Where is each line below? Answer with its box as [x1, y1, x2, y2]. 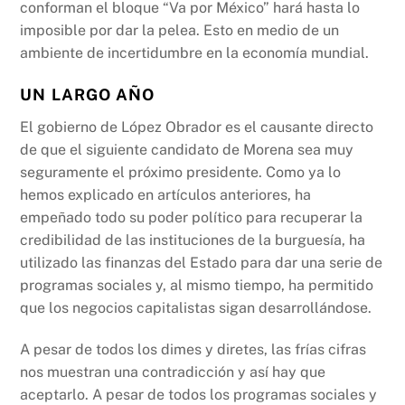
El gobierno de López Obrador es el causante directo [20, 118, 374, 137]
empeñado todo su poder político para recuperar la [20, 209, 363, 227]
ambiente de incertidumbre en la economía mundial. [20, 43, 370, 61]
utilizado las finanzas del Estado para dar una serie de [20, 254, 383, 272]
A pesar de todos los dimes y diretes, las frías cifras [20, 341, 367, 359]
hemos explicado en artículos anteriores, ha [20, 186, 312, 204]
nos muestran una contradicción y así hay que [20, 363, 326, 381]
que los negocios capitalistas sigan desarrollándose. [20, 299, 372, 317]
